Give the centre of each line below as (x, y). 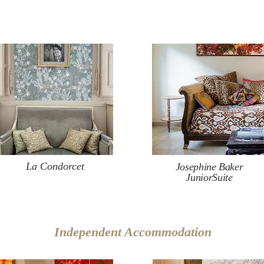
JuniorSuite (209, 177)
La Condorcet (55, 166)
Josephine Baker (209, 167)
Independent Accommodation (133, 232)
